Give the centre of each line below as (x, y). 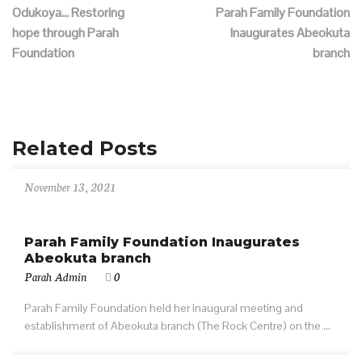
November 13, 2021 (70, 187)
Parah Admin (55, 276)
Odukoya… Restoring (68, 13)
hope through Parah (65, 33)
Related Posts (84, 148)
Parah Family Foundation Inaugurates (162, 242)
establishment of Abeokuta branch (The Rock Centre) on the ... (177, 326)
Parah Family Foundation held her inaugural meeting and (164, 308)
